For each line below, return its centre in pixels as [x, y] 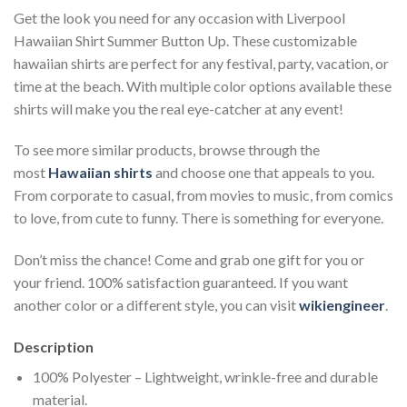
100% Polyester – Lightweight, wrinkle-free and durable [205, 377]
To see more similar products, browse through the [167, 150]
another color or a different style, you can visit [156, 305]
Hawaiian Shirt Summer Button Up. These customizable [185, 40]
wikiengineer [342, 305]
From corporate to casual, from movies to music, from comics [203, 195]
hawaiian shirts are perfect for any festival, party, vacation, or [201, 63]
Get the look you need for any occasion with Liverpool [179, 17]
